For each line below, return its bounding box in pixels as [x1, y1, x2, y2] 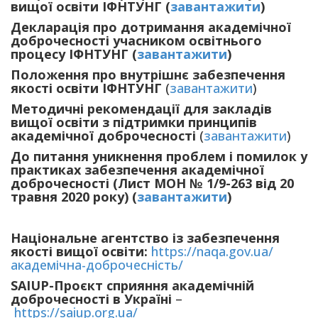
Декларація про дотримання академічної [11, 18, 291, 35]
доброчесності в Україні [11, 290, 172, 307]
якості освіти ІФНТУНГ [11, 79, 162, 97]
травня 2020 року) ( [11, 188, 137, 205]
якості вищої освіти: [11, 243, 151, 260]
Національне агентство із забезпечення [11, 229, 280, 246]
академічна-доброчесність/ [11, 256, 183, 273]
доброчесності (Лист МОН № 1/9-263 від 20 [11, 175, 294, 192]
